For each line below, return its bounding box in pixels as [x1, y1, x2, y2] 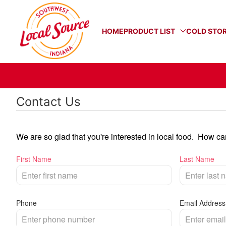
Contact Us [16, 94, 81, 109]
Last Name [179, 154, 214, 164]
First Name [16, 154, 51, 164]
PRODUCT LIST [123, 26, 178, 35]
